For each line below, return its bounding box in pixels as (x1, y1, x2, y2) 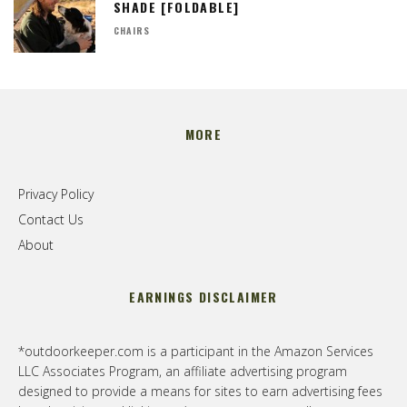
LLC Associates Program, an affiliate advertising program (18, 362, 347, 381)
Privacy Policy (18, 185, 94, 203)
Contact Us (18, 211, 84, 229)
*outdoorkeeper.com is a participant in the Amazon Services (18, 342, 373, 361)
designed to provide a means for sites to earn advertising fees (18, 382, 382, 401)
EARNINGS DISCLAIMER (129, 287, 278, 307)
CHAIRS (114, 24, 150, 38)
